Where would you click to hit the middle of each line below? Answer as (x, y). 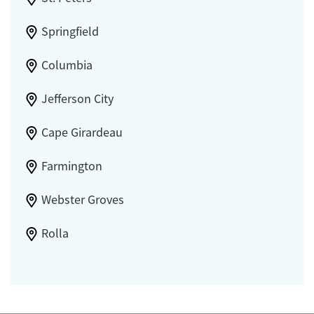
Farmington (71, 166)
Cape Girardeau (82, 132)
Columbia (67, 65)
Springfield (70, 31)
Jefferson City (77, 98)
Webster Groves (82, 199)
